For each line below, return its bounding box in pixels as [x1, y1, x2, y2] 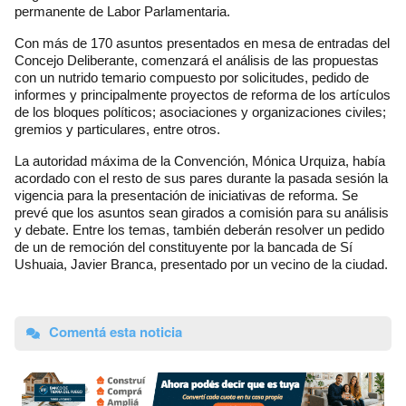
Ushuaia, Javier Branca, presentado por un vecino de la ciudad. [14, 256, 388, 272]
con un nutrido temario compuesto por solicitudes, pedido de [14, 69, 369, 85]
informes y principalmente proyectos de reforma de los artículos [14, 86, 391, 102]
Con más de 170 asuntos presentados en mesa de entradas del [14, 34, 390, 51]
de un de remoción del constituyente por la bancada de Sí [14, 238, 353, 255]
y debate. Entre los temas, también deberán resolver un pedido [14, 221, 384, 237]
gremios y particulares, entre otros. [14, 121, 220, 137]
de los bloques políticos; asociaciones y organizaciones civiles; [14, 103, 386, 120]
